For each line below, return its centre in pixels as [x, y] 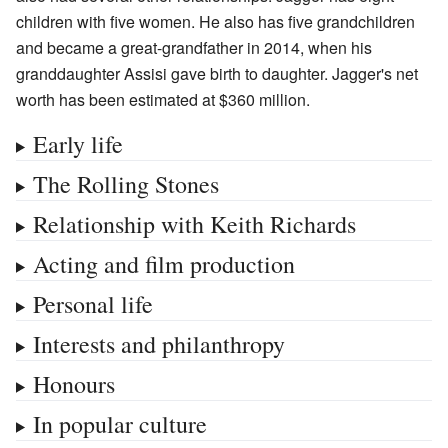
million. [284, 99]
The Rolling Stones [125, 183]
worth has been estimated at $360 [135, 99]
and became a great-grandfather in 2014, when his [194, 47]
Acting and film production [163, 263]
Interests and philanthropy [158, 343]
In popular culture [119, 423]
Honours [73, 383]
